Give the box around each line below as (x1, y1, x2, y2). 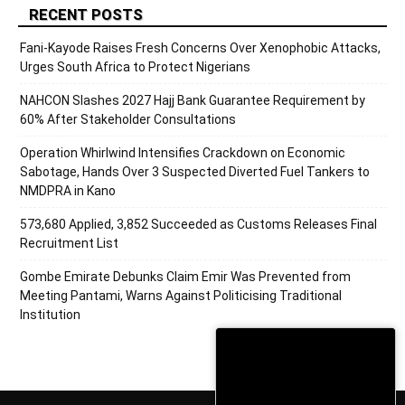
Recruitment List (20, 236, 118, 251)
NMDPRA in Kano (20, 184, 116, 199)
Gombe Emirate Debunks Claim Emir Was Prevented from (20, 269, 351, 285)
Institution (20, 307, 80, 323)
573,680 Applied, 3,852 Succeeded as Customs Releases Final (20, 217, 377, 232)
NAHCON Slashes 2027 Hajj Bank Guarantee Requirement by (20, 93, 365, 108)
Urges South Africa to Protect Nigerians (20, 60, 250, 75)
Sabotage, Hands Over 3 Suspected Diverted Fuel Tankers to (20, 165, 370, 180)
